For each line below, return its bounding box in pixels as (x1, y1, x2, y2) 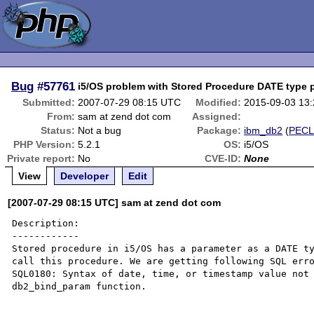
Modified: (196, 97, 242, 108)
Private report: (7, 153, 76, 164)
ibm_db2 (244, 125, 283, 136)
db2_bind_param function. (12, 281, 153, 292)
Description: (12, 218, 80, 228)
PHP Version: (13, 139, 76, 150)
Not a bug (78, 125, 122, 136)
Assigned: (192, 111, 242, 122)
